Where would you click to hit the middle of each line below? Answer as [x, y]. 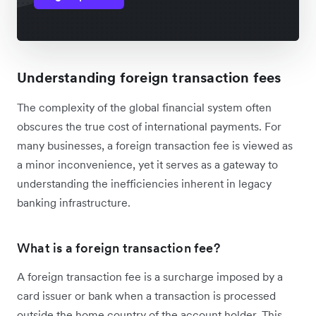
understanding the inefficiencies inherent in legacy [144, 184]
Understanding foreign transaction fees [149, 78]
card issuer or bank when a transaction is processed [146, 296]
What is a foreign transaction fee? [119, 248]
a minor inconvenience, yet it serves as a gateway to [147, 165]
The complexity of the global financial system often [144, 108]
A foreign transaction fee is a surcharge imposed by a [150, 277]
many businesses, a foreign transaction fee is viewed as [155, 146]
